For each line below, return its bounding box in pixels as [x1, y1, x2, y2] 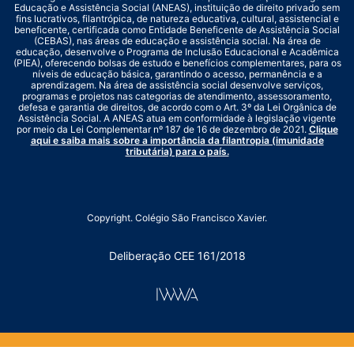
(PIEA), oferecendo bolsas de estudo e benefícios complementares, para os [13, 57, 341, 70]
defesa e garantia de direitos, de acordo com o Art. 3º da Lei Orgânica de [17, 101, 337, 114]
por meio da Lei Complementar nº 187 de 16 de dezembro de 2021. [16, 123, 309, 136]
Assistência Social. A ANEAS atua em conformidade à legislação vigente [18, 112, 336, 125]
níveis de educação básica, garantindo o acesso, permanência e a [32, 68, 322, 81]
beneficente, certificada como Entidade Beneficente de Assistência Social [14, 24, 340, 36]
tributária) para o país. [125, 145, 229, 158]
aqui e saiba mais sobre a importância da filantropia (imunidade [30, 134, 324, 147]
